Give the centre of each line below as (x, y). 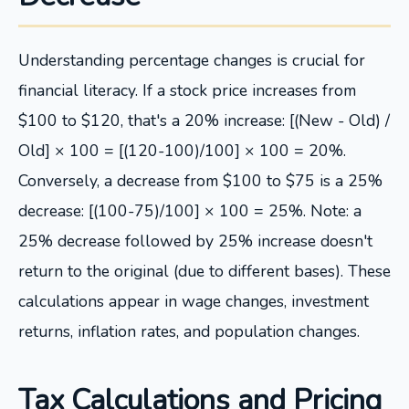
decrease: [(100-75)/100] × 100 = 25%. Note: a (190, 211)
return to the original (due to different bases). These (204, 271)
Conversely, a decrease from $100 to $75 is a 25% (200, 181)
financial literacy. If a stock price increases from (187, 90)
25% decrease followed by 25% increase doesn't (195, 241)
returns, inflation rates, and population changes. (189, 331)
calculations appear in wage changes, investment (194, 301)
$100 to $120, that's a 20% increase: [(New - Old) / (204, 121)
